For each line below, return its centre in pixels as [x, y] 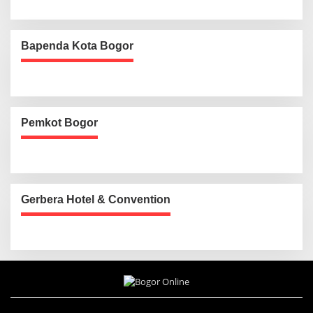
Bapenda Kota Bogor [77, 46]
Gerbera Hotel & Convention [96, 199]
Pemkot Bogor [59, 123]
